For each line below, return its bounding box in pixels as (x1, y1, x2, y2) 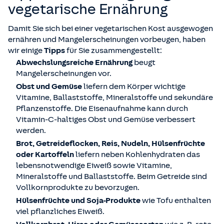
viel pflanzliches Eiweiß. (16, 207, 104, 216)
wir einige (8, 46, 44, 55)
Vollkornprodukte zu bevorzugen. (16, 183, 139, 192)
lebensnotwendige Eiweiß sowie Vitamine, (16, 161, 172, 170)
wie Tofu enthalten (142, 196, 211, 205)
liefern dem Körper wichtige (82, 82, 185, 91)
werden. (16, 126, 46, 135)
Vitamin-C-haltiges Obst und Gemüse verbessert (16, 115, 195, 124)
